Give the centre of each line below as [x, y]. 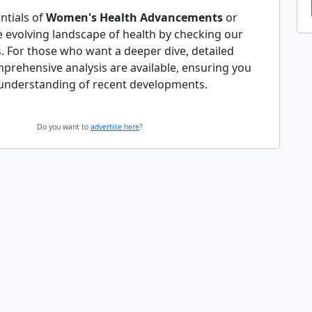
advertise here [115, 127]
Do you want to [64, 127]
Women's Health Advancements [134, 17]
